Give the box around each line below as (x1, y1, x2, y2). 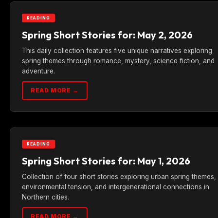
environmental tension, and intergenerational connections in (22, 183, 209, 191)
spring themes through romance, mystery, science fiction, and (22, 57, 215, 65)
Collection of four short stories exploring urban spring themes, (22, 173, 216, 181)
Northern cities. (22, 193, 69, 201)
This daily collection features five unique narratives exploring (22, 47, 212, 54)
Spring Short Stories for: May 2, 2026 (22, 29, 193, 41)
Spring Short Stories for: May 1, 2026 (22, 155, 190, 167)
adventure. (22, 67, 55, 75)
